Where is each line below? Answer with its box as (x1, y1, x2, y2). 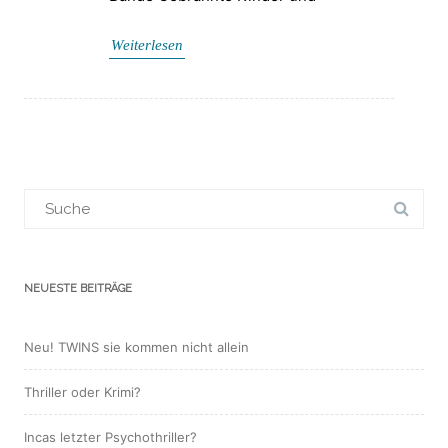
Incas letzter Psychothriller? (24, 428, 197, 445)
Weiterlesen (111, 36, 183, 53)
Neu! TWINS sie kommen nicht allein (24, 338, 249, 355)
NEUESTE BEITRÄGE (24, 281, 132, 295)
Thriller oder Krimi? (24, 383, 141, 400)
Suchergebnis (23, 185, 122, 205)
